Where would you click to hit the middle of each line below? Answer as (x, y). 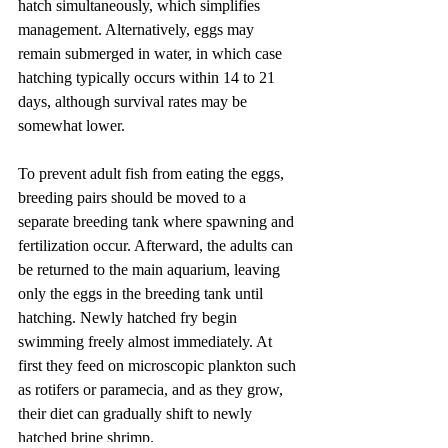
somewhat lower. (71, 125)
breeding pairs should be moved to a (134, 197)
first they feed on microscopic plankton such (159, 365)
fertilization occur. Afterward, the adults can (157, 245)
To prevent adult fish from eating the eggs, (153, 173)
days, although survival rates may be (134, 101)
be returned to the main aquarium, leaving (151, 269)
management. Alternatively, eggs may (138, 29)
